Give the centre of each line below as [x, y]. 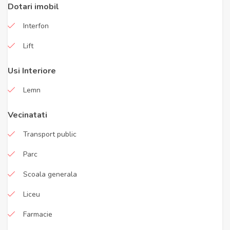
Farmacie [38, 214]
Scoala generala [50, 174]
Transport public [50, 134]
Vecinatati [27, 115]
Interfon [36, 26]
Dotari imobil [33, 7]
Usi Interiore [32, 71]
